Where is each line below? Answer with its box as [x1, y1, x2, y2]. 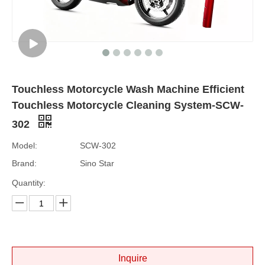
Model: [12, 141, 37, 150]
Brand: [12, 159, 37, 168]
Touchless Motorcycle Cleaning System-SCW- [12, 99, 244, 111]
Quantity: [12, 178, 46, 188]
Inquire [118, 253, 147, 263]
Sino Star [80, 159, 114, 168]
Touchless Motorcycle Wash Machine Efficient [12, 83, 244, 95]
